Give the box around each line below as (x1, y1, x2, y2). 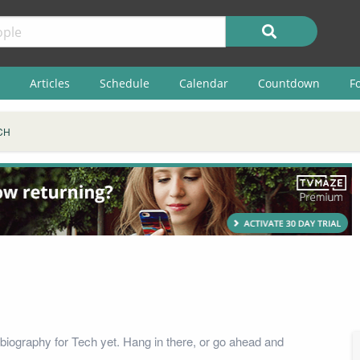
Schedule (99, 75, 149, 91)
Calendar (178, 75, 228, 91)
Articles (29, 75, 70, 91)
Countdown (257, 75, 320, 91)
